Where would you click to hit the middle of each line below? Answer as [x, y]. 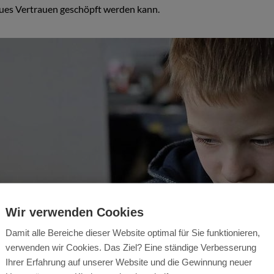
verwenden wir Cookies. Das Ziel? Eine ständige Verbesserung [131, 247]
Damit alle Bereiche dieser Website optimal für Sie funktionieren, [133, 232]
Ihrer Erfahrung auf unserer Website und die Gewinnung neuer [129, 262]
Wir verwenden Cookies [75, 212]
